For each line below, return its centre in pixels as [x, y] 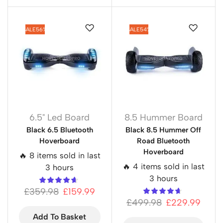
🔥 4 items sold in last [163, 166]
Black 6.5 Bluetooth [59, 130]
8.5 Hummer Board [163, 117]
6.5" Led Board [60, 117]
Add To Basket [60, 217]
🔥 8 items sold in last [59, 155]
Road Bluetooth [164, 141]
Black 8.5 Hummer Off [164, 130]
